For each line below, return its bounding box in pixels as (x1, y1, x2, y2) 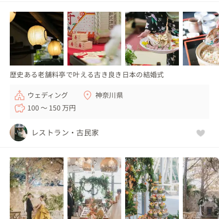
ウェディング (27, 89, 68, 100)
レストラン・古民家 (31, 127, 99, 137)
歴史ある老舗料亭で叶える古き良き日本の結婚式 (10, 69, 164, 79)
